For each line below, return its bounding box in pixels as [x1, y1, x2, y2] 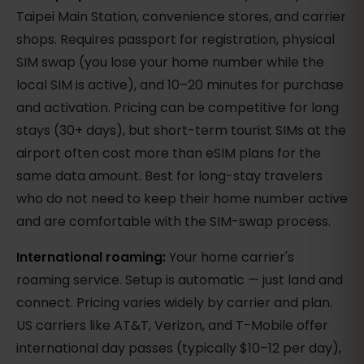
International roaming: [16, 248, 166, 267]
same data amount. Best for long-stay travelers [16, 167, 323, 186]
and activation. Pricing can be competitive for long [16, 98, 339, 118]
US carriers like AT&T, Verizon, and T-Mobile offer [16, 316, 328, 336]
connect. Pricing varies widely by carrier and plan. [16, 293, 332, 313]
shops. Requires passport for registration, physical [16, 30, 335, 50]
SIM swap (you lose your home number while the [16, 53, 324, 72]
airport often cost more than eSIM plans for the [16, 144, 321, 163]
